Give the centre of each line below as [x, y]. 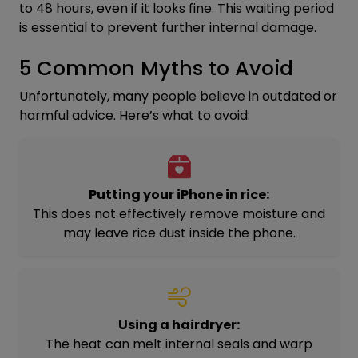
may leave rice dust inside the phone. [179, 233]
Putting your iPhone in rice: [179, 194]
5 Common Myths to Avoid [156, 68]
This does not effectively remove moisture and [179, 213]
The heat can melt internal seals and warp [179, 344]
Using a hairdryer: [179, 324]
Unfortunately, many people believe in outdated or [178, 96]
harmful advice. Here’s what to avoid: [135, 115]
